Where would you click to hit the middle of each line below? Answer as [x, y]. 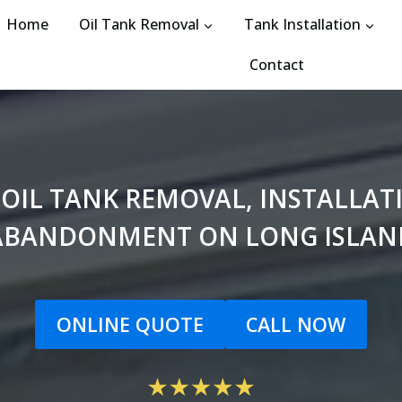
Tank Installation [302, 25]
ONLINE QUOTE [130, 324]
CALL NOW [296, 324]
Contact [277, 64]
